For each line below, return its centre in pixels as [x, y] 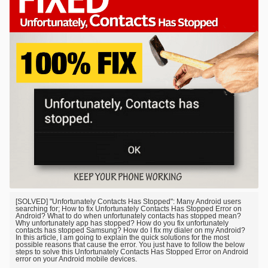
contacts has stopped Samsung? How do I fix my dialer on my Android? [130, 230]
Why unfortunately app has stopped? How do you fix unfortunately [122, 223]
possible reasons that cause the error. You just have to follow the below [130, 245]
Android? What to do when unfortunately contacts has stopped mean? [128, 216]
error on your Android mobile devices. [76, 259]
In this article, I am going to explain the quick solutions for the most [122, 237]
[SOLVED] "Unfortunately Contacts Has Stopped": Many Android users [128, 202]
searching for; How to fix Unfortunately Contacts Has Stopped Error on [129, 209]
